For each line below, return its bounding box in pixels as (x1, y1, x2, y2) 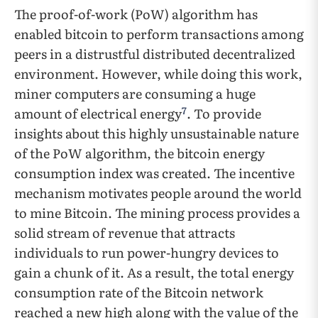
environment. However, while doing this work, (14, 64, 302, 84)
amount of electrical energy (14, 104, 182, 124)
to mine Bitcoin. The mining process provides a (14, 203, 300, 223)
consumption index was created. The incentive (14, 163, 295, 183)
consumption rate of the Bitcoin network (14, 283, 263, 302)
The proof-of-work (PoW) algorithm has (14, 4, 258, 24)
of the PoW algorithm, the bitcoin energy (14, 143, 265, 163)
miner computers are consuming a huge (14, 84, 256, 104)
